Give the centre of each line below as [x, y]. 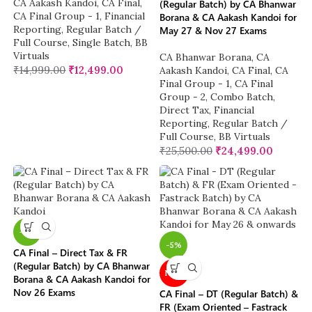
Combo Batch [242, 97]
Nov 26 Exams [45, 292]
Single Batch [102, 43]
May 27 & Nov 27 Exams [213, 31]
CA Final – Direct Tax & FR [71, 253]
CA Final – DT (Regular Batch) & [229, 294]
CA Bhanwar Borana [205, 57]
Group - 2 [182, 97]
